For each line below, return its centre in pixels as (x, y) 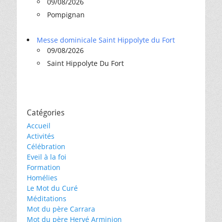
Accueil (39, 126)
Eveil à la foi (47, 157)
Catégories (46, 113)
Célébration (46, 146)
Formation (44, 167)
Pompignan (66, 15)
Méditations (47, 198)
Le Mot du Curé (52, 188)
